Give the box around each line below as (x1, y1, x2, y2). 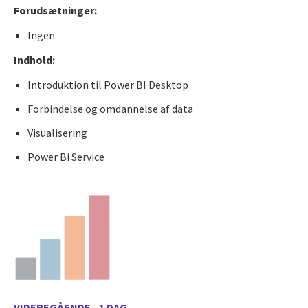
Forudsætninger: (14, 3, 97, 17)
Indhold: (14, 52, 55, 67)
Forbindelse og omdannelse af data (27, 101, 193, 115)
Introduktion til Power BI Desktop (27, 77, 188, 91)
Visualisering (27, 125, 87, 140)
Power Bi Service (27, 149, 104, 164)
